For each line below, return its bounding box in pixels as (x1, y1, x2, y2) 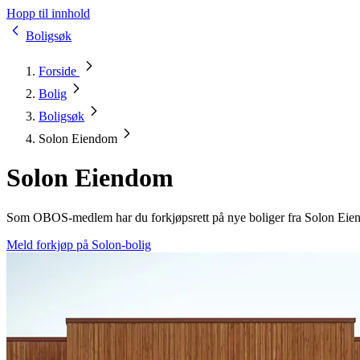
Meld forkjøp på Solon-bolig (6, 237, 151, 252)
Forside (39, 64, 80, 78)
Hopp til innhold (6, 6, 90, 20)
